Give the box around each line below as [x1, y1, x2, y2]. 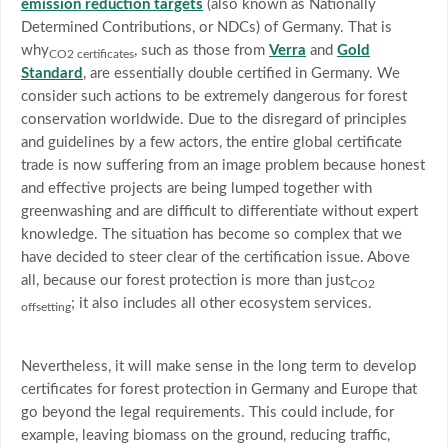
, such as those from [134, 43, 269, 59]
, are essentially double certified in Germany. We [83, 66, 400, 82]
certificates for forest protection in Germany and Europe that [21, 382, 417, 398]
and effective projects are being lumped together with [21, 181, 372, 197]
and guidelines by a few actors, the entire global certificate [21, 135, 402, 151]
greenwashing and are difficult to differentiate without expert [21, 204, 418, 220]
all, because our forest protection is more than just [21, 273, 350, 289]
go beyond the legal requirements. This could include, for [21, 405, 394, 421]
